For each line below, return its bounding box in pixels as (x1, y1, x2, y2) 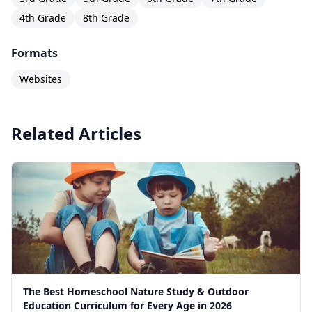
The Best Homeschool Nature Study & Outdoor (23, 285, 249, 299)
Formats (11, 45, 58, 61)
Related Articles (11, 122, 141, 146)
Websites (19, 72, 62, 86)
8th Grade (83, 11, 130, 25)
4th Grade (19, 11, 66, 25)
